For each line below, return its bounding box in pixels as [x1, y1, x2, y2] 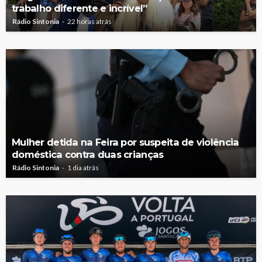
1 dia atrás [67, 163, 99, 172]
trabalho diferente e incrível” [12, 2, 147, 14]
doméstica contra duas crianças [12, 148, 164, 160]
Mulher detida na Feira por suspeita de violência [12, 136, 239, 148]
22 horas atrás [67, 16, 112, 26]
